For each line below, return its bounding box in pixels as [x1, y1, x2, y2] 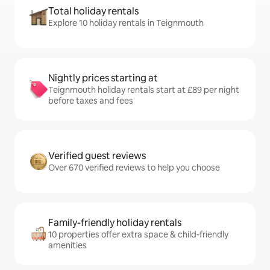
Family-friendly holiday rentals [48, 216, 181, 229]
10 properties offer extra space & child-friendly [48, 229, 228, 240]
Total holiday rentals [48, 5, 139, 17]
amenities [48, 240, 87, 251]
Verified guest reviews [48, 149, 146, 162]
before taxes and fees [48, 95, 133, 106]
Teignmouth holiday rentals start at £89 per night [48, 84, 239, 95]
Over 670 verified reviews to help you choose [48, 162, 220, 173]
